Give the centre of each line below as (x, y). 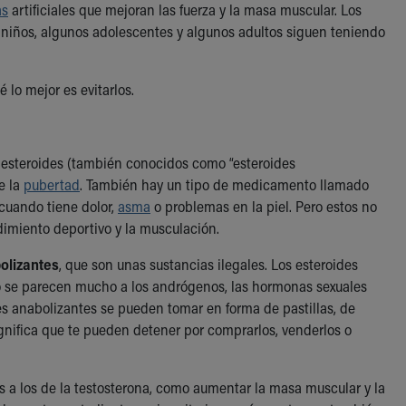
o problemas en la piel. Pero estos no (264, 206)
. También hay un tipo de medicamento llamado (224, 184)
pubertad (52, 184)
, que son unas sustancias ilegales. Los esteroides (208, 264)
